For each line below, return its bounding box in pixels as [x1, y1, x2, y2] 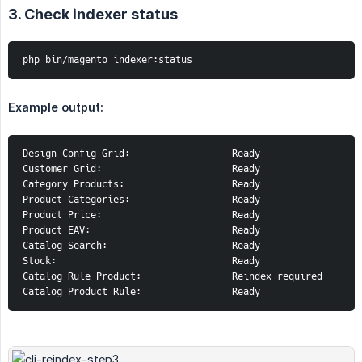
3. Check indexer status [8, 6, 178, 23]
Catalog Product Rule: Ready [23, 285, 260, 299]
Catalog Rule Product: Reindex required [23, 270, 322, 284]
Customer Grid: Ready [23, 162, 260, 176]
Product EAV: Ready [23, 224, 260, 238]
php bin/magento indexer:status [23, 53, 192, 67]
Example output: [8, 100, 103, 115]
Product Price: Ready [23, 208, 260, 222]
